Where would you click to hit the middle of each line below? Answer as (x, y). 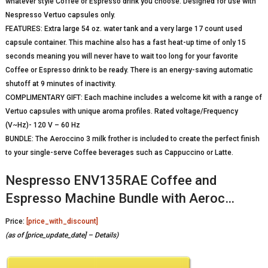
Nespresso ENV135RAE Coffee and (111, 181)
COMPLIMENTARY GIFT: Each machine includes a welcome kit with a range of (133, 98)
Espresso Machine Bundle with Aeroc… (120, 199)
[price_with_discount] (62, 222)
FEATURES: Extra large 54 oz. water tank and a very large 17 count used (124, 29)
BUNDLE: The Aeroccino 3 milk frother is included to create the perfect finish (132, 139)
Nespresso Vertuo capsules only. (60, 15)
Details (105, 235)
